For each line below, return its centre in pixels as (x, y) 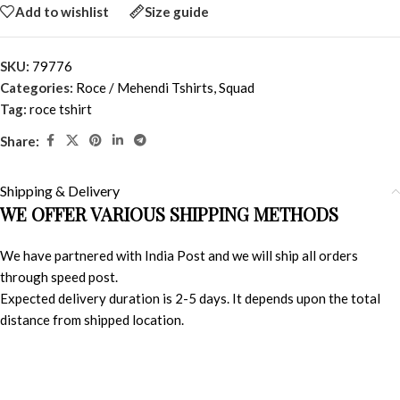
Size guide (177, 11)
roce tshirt (61, 109)
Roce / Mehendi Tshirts (145, 87)
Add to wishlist (62, 11)
